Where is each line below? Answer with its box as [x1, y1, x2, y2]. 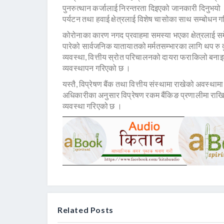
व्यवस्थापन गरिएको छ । [62, 63, 131, 73]
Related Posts [57, 205, 113, 215]
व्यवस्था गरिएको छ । [62, 101, 122, 111]
